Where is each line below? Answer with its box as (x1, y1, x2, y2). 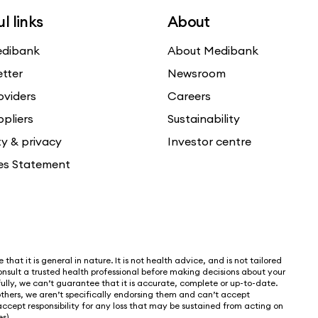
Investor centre (168, 133, 251, 148)
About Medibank (168, 43, 258, 57)
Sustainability (168, 111, 240, 126)
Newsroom (168, 65, 226, 80)
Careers (168, 88, 211, 103)
